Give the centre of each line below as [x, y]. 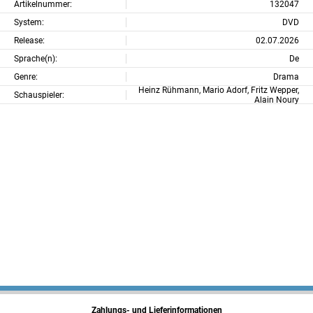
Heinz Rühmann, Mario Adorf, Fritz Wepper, [219, 90]
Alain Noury [277, 100]
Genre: [26, 77]
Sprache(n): [36, 58]
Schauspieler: [39, 95]
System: [29, 22]
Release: [29, 40]
